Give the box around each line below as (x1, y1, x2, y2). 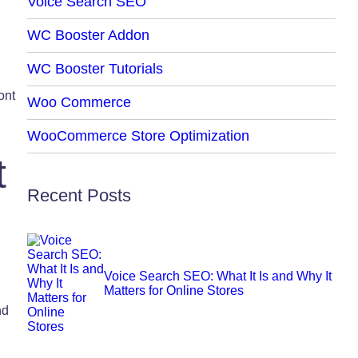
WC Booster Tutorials (26, 60, 163, 77)
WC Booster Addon (26, 26, 149, 43)
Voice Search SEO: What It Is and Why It (104, 268, 332, 283)
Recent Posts (26, 185, 131, 205)
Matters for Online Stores (104, 283, 245, 297)
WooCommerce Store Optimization (26, 127, 249, 144)
